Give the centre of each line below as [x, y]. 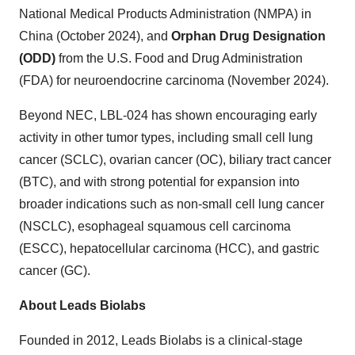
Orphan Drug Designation [248, 36]
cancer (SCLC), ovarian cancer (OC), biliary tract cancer [175, 160]
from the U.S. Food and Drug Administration [179, 58]
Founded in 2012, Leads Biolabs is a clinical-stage [161, 340]
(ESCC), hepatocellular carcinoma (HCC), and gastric [169, 248]
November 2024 [277, 80]
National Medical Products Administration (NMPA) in [165, 14]
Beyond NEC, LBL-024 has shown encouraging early [168, 115]
